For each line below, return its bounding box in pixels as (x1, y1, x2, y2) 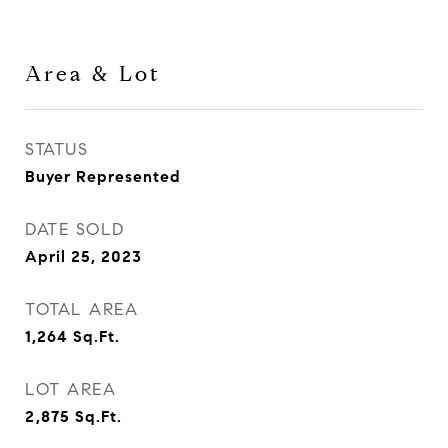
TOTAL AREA (25, 299, 138, 320)
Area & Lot (25, 61, 161, 87)
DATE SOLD (25, 219, 125, 240)
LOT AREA (25, 379, 116, 400)
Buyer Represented (25, 167, 181, 186)
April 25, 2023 (25, 247, 142, 266)
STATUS (25, 139, 88, 160)
